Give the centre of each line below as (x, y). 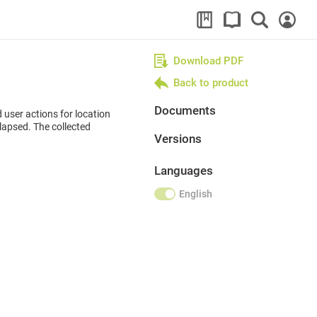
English (196, 194)
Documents (185, 110)
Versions (178, 139)
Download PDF (208, 61)
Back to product (211, 83)
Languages (184, 171)
